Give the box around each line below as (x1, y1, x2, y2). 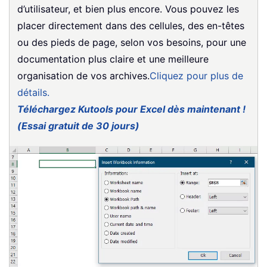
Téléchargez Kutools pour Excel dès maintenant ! (17, 103, 246, 115)
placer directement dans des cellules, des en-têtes (17, 19, 244, 32)
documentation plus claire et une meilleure (17, 52, 209, 65)
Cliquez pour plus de (150, 69, 243, 82)
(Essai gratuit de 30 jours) (17, 119, 139, 132)
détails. (17, 86, 49, 98)
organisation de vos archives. (17, 69, 150, 82)
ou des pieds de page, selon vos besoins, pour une (17, 36, 246, 48)
